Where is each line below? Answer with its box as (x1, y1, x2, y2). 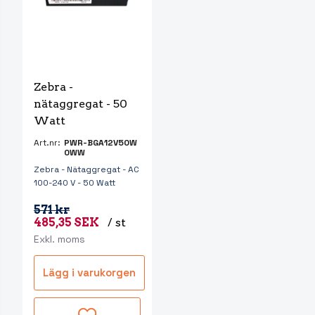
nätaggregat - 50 (34, 97, 130, 111)
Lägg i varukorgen (43, 266, 136, 280)
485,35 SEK (34, 216, 99, 230)
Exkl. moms (34, 233, 85, 246)
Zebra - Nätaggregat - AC (34, 164, 139, 176)
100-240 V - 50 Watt (34, 177, 115, 189)
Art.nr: (34, 137, 60, 149)
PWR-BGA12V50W (64, 137, 137, 149)
